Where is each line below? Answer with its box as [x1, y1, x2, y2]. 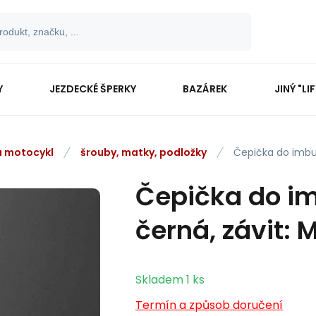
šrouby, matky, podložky [80, 145, 207, 159]
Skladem [135, 272, 183, 288]
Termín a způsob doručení [135, 297, 283, 313]
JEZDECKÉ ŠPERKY [49, 81, 137, 96]
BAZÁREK [183, 81, 228, 96]
